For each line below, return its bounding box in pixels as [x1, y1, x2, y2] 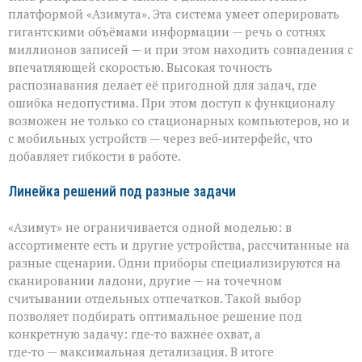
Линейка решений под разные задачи [8, 183, 236, 200]
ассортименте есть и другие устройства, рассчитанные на [8, 236, 350, 253]
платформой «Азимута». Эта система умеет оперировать [8, 5, 339, 22]
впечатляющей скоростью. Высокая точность [8, 58, 272, 75]
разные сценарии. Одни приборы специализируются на [8, 254, 341, 271]
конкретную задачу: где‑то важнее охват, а [8, 325, 261, 342]
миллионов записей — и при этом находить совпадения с [8, 40, 353, 57]
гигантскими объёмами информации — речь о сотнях [8, 23, 326, 40]
